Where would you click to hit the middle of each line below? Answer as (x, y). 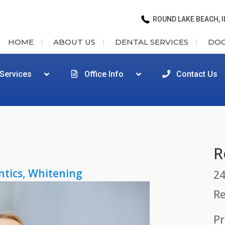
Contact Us (197, 74)
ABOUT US (74, 42)
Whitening (55, 173)
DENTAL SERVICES (152, 42)
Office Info (104, 74)
